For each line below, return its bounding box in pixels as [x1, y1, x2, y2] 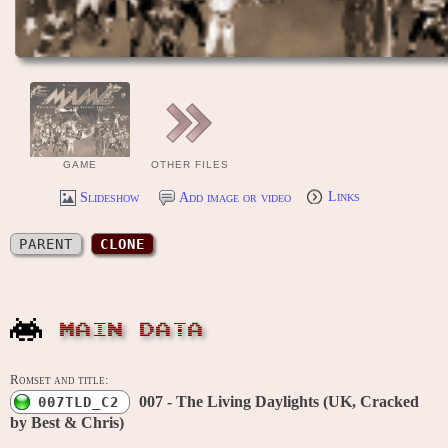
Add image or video [178, 189, 291, 206]
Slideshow [79, 189, 139, 206]
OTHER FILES [151, 159, 229, 170]
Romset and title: [10, 373, 109, 388]
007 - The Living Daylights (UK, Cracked [139, 393, 419, 411]
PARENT [19, 236, 73, 253]
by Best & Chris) [10, 414, 124, 432]
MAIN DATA [60, 322, 204, 339]
